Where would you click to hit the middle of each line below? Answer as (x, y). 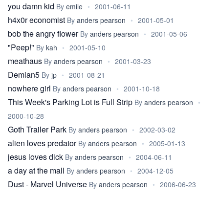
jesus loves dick (35, 157)
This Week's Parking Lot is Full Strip (70, 102)
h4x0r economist (36, 20)
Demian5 (24, 75)
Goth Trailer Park (37, 129)
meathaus (25, 61)
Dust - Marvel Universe (47, 184)
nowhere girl (29, 88)
